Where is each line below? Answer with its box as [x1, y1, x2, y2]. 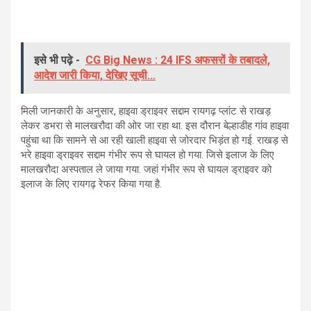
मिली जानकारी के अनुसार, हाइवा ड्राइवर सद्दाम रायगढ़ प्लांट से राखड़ [21, 105, 271, 118]
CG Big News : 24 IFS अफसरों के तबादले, [85, 53, 270, 67]
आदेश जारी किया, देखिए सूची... [34, 69, 155, 83]
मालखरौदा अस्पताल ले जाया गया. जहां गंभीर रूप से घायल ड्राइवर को [21, 163, 271, 176]
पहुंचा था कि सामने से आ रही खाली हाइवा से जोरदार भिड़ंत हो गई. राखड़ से [21, 134, 288, 147]
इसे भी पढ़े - [34, 53, 80, 67]
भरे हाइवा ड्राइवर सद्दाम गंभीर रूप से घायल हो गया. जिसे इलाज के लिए [21, 149, 274, 162]
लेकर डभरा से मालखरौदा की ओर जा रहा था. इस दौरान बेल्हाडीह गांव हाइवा [21, 119, 289, 133]
